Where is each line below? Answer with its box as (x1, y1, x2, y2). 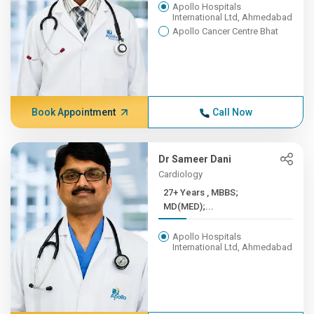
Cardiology (158, 169, 203, 179)
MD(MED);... (163, 201, 214, 212)
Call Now (212, 107, 252, 118)
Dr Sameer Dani (158, 153, 232, 165)
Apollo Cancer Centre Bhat (172, 26, 279, 36)
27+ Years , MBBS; (163, 187, 207, 198)
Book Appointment (31, 107, 116, 118)
